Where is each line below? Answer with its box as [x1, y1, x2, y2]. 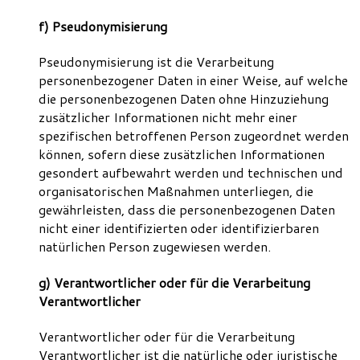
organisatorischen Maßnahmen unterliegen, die [39, 182, 313, 201]
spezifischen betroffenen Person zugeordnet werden [39, 126, 349, 145]
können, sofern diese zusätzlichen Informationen [39, 145, 325, 164]
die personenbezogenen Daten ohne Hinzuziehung [39, 89, 329, 108]
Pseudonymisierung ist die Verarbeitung [39, 52, 274, 72]
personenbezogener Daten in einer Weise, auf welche [39, 71, 348, 90]
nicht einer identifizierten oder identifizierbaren [39, 219, 319, 238]
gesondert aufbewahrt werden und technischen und [39, 163, 343, 182]
